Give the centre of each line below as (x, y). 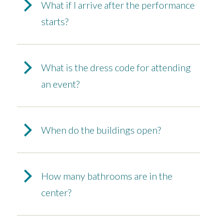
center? (56, 193)
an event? (60, 84)
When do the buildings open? (101, 130)
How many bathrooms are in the (107, 176)
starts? (55, 22)
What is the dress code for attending (116, 68)
